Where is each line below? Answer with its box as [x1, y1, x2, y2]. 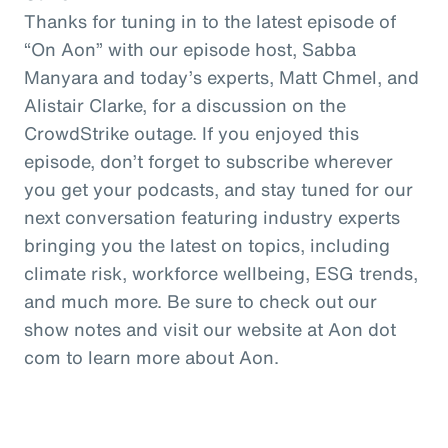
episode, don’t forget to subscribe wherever [24, 147, 393, 174]
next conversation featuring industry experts [24, 203, 400, 230]
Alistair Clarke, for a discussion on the [24, 91, 346, 118]
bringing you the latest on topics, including [24, 231, 390, 258]
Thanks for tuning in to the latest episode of [24, 7, 396, 34]
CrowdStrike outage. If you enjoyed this [24, 119, 359, 146]
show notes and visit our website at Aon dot [24, 315, 396, 342]
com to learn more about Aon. [24, 343, 279, 370]
